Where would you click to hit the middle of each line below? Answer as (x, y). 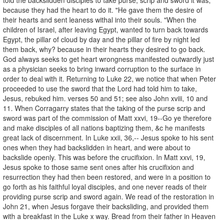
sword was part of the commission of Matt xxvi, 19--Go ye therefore (107, 118)
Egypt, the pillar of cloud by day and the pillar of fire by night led (101, 39)
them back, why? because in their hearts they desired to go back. (104, 49)
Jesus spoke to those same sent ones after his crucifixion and (98, 167)
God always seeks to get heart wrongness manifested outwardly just (109, 59)
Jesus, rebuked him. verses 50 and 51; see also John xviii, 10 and (105, 98)
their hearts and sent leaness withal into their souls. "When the (100, 19)
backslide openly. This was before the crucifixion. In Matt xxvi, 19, (104, 157)
